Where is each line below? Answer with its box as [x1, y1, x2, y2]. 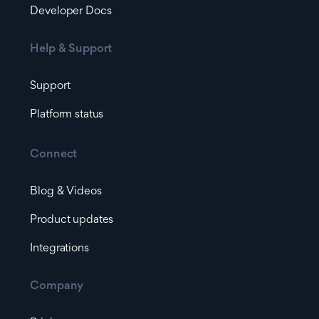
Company [30, 281, 84, 292]
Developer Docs [30, 6, 112, 17]
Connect [30, 150, 78, 160]
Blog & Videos [30, 187, 102, 197]
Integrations [30, 244, 89, 254]
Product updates [30, 215, 114, 226]
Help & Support [30, 44, 113, 55]
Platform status [30, 110, 104, 120]
